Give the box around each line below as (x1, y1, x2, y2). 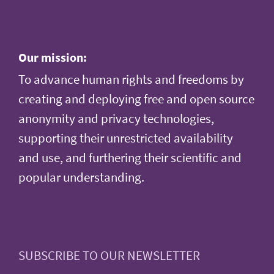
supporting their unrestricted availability (18, 130, 233, 146)
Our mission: (18, 49, 87, 65)
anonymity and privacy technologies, (18, 110, 214, 127)
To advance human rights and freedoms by (18, 71, 244, 87)
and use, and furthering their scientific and (18, 149, 242, 166)
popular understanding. (18, 169, 144, 185)
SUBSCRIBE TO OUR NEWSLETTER (18, 247, 200, 264)
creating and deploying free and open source (18, 91, 254, 107)
